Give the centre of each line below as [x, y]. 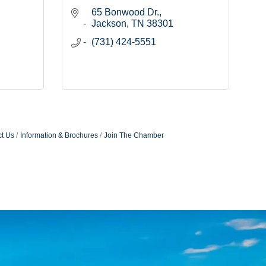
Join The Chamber [134, 136]
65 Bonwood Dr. [125, 12]
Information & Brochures [59, 136]
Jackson [109, 24]
